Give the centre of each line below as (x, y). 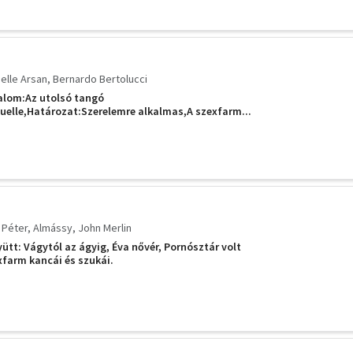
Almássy (53, 228)
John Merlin (105, 228)
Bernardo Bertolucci (100, 79)
